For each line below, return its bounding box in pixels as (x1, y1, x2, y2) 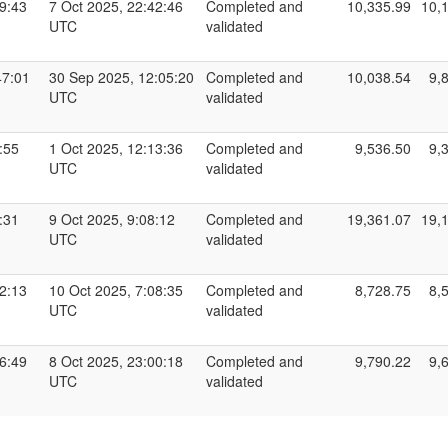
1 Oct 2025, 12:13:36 (49, 138, 183, 158)
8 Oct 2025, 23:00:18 (49, 351, 183, 371)
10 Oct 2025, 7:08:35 (49, 280, 183, 300)
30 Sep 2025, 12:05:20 (49, 67, 194, 87)
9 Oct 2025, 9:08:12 (49, 209, 175, 229)
